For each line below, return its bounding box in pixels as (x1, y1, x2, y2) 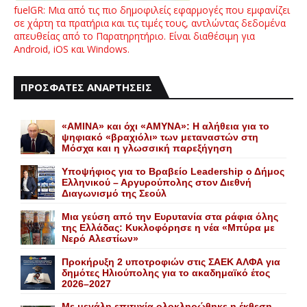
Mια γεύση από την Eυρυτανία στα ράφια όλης (62, 211, 278, 223)
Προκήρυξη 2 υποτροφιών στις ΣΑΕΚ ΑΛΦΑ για (62, 256, 280, 268)
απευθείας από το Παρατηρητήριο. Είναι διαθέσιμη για (14, 29, 255, 43)
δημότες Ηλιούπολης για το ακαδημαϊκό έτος (62, 267, 270, 279)
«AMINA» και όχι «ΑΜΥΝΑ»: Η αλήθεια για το (62, 121, 269, 132)
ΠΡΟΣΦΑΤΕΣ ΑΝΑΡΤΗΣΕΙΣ (21, 80, 152, 95)
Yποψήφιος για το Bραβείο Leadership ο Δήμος (62, 166, 284, 177)
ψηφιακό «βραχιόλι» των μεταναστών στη (62, 132, 258, 143)
